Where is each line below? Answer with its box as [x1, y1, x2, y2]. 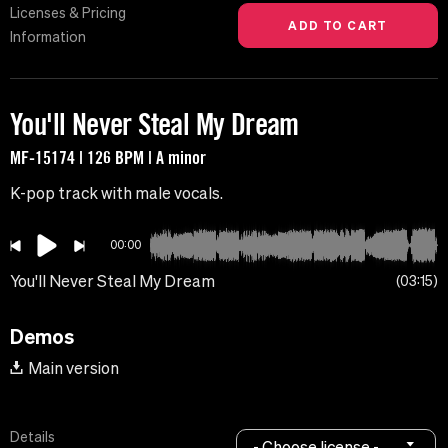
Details [10, 429, 55, 446]
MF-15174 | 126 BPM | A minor [10, 146, 206, 169]
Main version [28, 359, 119, 378]
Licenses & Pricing [10, 5, 126, 22]
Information [10, 29, 86, 46]
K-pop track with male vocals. [10, 184, 223, 203]
